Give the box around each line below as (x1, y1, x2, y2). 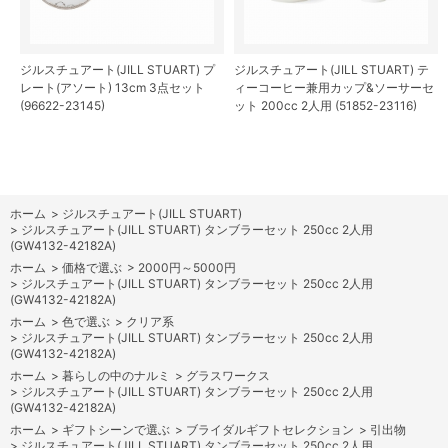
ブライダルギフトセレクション (186, 421, 354, 437)
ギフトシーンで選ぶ (62, 421, 170, 437)
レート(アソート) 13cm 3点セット (20, 79, 205, 95)
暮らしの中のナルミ (62, 367, 170, 383)
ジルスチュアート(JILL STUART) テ (234, 61, 429, 77)
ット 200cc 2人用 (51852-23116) (234, 97, 417, 113)
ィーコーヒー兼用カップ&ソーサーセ (234, 79, 434, 95)
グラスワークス (186, 367, 270, 383)
